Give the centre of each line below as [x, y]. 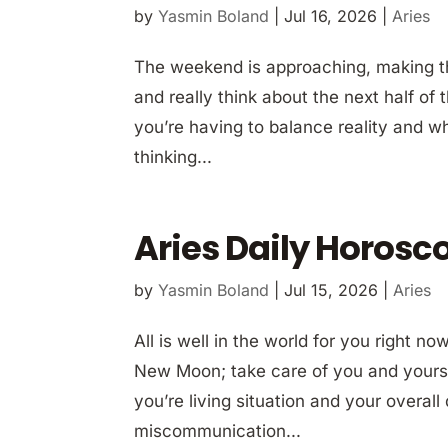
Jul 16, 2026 [331, 15]
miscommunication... [218, 430]
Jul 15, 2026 [331, 289]
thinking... [173, 156]
